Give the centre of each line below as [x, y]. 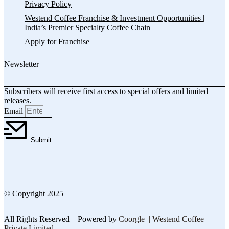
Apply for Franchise [57, 41]
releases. [18, 101]
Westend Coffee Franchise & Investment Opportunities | [114, 18]
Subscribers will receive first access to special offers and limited [106, 91]
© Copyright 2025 [34, 194]
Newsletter [21, 64]
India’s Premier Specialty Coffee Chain [87, 27]
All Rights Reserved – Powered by [61, 219]
